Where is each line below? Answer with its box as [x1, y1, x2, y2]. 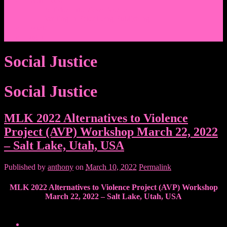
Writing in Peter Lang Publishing [45, 14, 149, 23]
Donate [24, 23, 48, 32]
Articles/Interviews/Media [45, 5, 127, 14]
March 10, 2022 [86, 163, 137, 172]
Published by [4, 163, 48, 172]
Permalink [139, 163, 171, 172]
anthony [48, 163, 73, 172]
